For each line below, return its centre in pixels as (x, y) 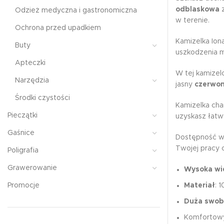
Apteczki (30, 63)
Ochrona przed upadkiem (58, 28)
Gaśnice (21, 133)
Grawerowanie (32, 168)
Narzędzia (32, 80)
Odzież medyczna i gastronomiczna (76, 10)
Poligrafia (23, 150)
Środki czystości (42, 98)
